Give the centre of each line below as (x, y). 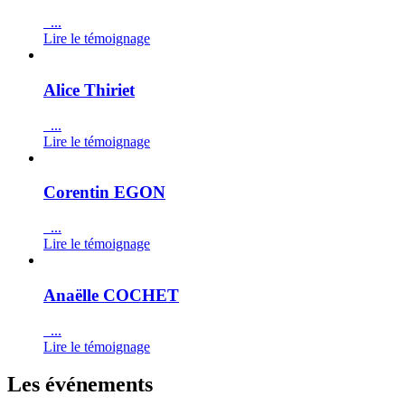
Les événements (80, 385)
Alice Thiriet (89, 89)
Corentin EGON (104, 193)
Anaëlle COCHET (111, 295)
